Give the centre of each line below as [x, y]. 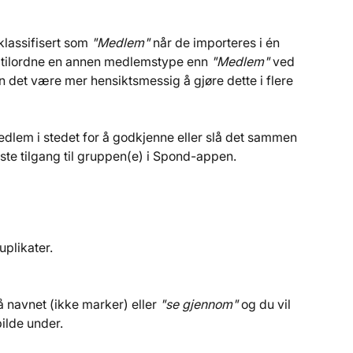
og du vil [268, 305]
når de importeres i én [216, 42]
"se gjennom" [201, 305]
